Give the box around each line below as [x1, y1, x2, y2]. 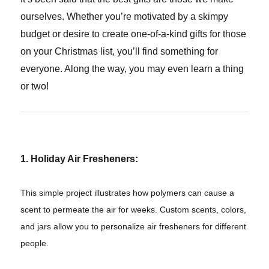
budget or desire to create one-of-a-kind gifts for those [20, 29, 247, 40]
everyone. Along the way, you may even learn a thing [20, 64, 244, 74]
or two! [20, 81, 49, 92]
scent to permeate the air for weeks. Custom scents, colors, [20, 205, 247, 215]
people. [20, 238, 52, 249]
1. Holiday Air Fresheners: [20, 154, 139, 165]
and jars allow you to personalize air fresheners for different [20, 222, 247, 232]
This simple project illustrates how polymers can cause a [20, 188, 235, 198]
